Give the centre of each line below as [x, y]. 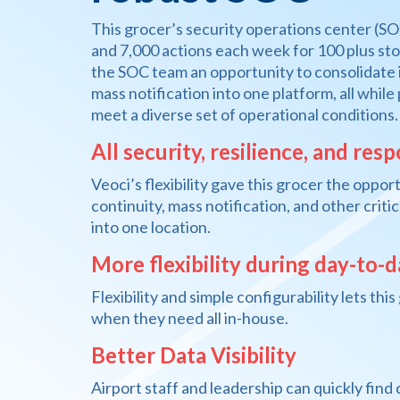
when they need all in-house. [190, 318]
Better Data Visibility [194, 355]
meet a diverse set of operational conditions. [245, 114]
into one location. [151, 227]
